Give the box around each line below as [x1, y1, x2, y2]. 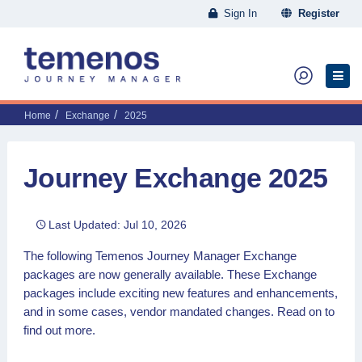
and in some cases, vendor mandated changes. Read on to [23, 305, 335, 318]
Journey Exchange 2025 [23, 162, 328, 193]
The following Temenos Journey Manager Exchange [23, 249, 297, 263]
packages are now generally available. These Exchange [23, 267, 317, 281]
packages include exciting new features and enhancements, [23, 286, 338, 300]
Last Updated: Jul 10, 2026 [48, 218, 187, 231]
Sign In [217, 7, 257, 19]
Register [292, 7, 339, 19]
